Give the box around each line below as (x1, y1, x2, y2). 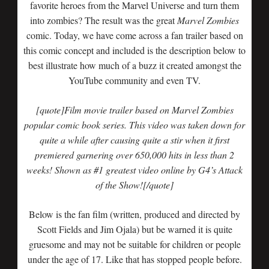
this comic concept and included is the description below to (23, 44, 246, 56)
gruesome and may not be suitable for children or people (28, 238, 241, 250)
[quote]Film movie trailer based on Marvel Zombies (35, 103, 234, 116)
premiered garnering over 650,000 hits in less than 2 (35, 148, 234, 161)
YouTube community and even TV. (68, 74, 201, 86)
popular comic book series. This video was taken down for (24, 118, 245, 131)
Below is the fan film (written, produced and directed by (29, 208, 240, 220)
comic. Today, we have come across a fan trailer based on (26, 29, 243, 41)
